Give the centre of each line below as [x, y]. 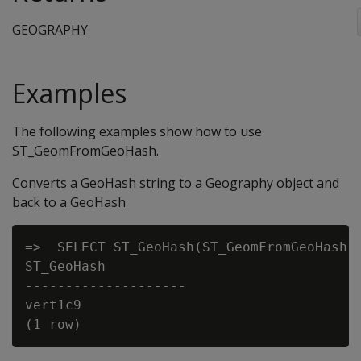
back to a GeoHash [69, 202]
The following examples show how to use [137, 131]
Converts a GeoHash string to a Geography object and [176, 183]
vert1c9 [53, 305]
